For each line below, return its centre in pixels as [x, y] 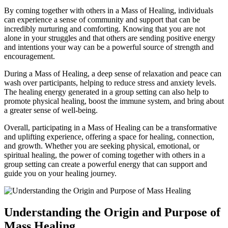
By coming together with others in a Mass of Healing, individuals [109, 10]
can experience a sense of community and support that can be [102, 19]
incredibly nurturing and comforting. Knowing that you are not [105, 28]
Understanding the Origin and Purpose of [112, 212]
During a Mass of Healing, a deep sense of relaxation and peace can [113, 73]
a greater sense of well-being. [51, 110]
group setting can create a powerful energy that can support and [106, 164]
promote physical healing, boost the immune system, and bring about [114, 101]
